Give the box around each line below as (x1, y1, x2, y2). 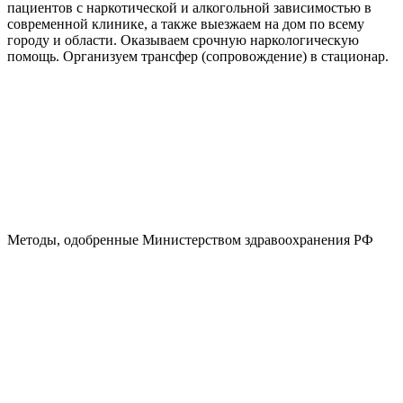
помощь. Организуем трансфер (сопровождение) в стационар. (7, 49, 389, 65)
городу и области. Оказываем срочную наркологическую (7, 32, 359, 49)
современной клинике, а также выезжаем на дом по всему (7, 16, 364, 32)
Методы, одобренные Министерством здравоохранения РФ (7, 232, 373, 248)
